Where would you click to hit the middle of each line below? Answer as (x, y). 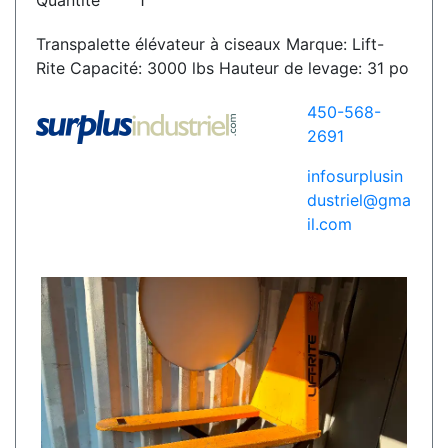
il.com (329, 224)
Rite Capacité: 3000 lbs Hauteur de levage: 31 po (222, 68)
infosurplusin (354, 176)
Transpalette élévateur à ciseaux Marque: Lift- (210, 44)
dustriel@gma (358, 200)
